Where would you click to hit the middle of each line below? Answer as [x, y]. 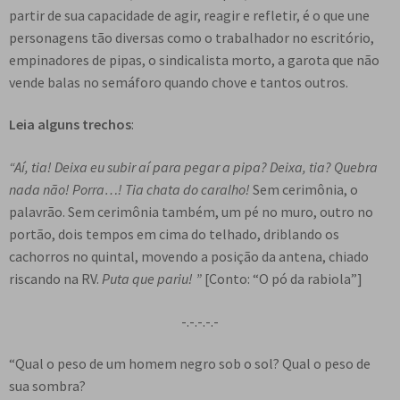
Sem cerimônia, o [304, 189]
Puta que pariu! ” [153, 278]
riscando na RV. [55, 278]
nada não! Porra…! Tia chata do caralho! [129, 189]
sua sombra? [47, 386]
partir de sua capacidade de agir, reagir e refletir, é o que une [189, 15]
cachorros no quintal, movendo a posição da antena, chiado [189, 256]
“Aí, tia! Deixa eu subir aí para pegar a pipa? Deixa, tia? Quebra [193, 167]
